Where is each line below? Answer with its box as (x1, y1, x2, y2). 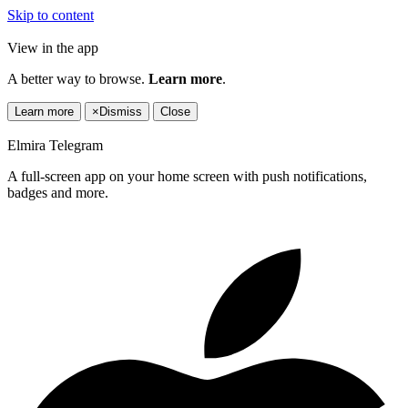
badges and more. (7, 185, 108, 200)
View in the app (7, 40, 98, 56)
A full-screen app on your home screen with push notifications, (7, 168, 367, 184)
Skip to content (7, 7, 94, 23)
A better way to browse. (7, 71, 148, 87)
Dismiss (99, 105, 142, 118)
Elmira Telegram (7, 138, 103, 153)
